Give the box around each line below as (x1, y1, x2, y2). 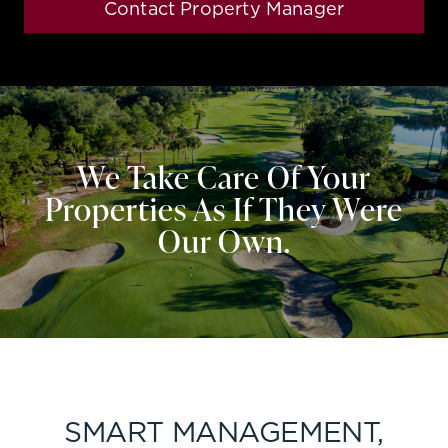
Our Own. (157, 219, 291, 262)
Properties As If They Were (45, 187, 403, 230)
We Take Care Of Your (77, 155, 371, 198)
